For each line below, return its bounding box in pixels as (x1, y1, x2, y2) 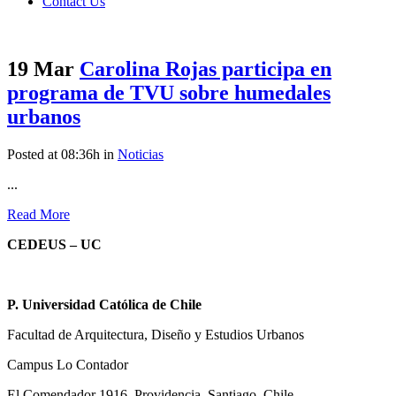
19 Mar (7, 57, 74, 81)
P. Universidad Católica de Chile (7, 297, 202, 313)
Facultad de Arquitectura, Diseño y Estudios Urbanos (7, 327, 304, 343)
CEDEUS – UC (7, 237, 102, 253)
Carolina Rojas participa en (80, 57, 331, 81)
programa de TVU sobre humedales (7, 81, 331, 105)
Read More (7, 207, 70, 223)
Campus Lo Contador (7, 357, 128, 373)
